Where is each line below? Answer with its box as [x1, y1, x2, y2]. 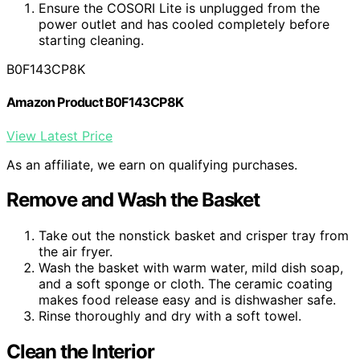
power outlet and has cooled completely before [39, 16, 329, 32]
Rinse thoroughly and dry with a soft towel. [39, 308, 301, 325]
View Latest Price [6, 127, 112, 144]
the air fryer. [39, 243, 112, 260]
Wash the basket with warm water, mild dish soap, [39, 260, 343, 276]
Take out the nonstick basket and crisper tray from [39, 227, 349, 244]
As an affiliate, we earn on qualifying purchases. [6, 156, 297, 173]
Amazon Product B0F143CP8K [6, 94, 183, 111]
